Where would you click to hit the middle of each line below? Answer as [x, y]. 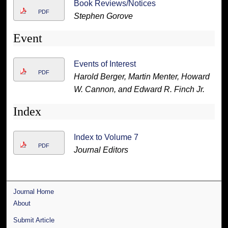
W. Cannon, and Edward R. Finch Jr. [139, 89]
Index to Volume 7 [106, 137]
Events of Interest [105, 64]
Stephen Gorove [103, 16]
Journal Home [34, 191]
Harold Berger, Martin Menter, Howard [141, 76]
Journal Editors [101, 150]
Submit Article [34, 220]
